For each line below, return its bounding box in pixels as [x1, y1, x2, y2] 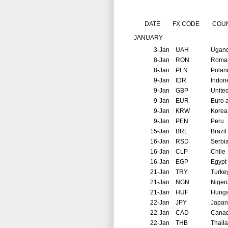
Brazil [211, 128, 226, 135]
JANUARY [128, 34, 164, 42]
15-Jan [150, 128, 169, 135]
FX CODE [169, 20, 199, 28]
